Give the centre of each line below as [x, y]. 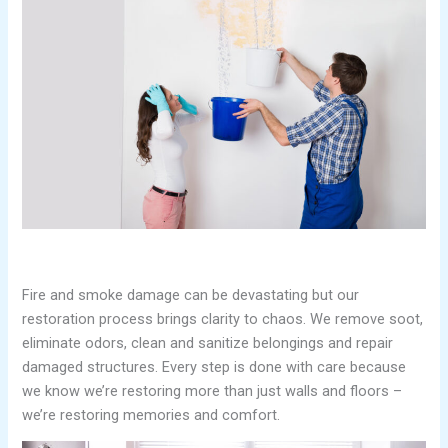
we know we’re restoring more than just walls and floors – [212, 390]
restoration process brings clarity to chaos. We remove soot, [223, 318]
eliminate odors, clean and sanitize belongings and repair [208, 342]
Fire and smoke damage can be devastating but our [191, 294]
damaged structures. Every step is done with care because [214, 366]
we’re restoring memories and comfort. [151, 414]
